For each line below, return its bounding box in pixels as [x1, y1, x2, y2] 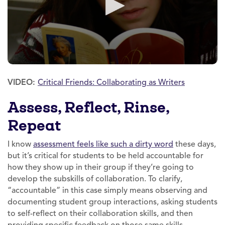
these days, [175, 139, 216, 150]
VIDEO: [8, 77, 38, 87]
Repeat [8, 116, 61, 136]
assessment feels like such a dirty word [33, 139, 173, 150]
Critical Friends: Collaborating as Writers [38, 77, 185, 88]
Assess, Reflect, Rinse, [8, 97, 169, 118]
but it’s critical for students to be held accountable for [8, 151, 203, 161]
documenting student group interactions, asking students [8, 197, 217, 207]
